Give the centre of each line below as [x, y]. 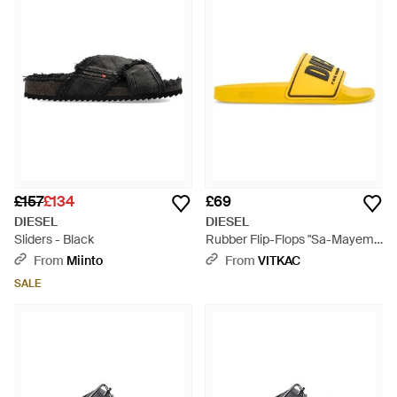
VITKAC [279, 261]
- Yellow [227, 257]
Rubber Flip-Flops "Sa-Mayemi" [293, 239]
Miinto [85, 261]
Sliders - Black [54, 239]
